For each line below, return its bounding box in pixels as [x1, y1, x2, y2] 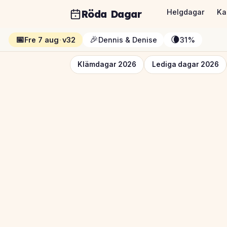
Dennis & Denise [98, 35, 157, 44]
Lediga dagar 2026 [152, 60, 219, 69]
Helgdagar [167, 8, 205, 17]
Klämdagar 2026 [77, 60, 136, 69]
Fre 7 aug [24, 35, 59, 44]
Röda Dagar [81, 8, 142, 21]
